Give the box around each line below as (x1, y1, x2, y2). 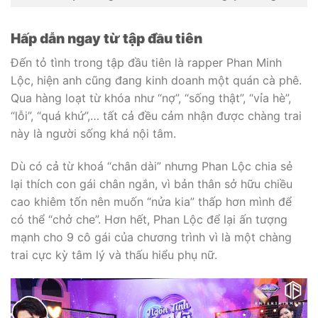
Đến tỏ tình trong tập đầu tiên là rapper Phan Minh (11, 55, 282, 70)
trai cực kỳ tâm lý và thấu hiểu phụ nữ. (11, 247, 217, 262)
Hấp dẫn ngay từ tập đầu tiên (11, 30, 202, 48)
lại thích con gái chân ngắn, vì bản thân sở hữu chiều (11, 176, 292, 191)
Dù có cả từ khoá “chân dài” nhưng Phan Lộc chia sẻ (11, 158, 292, 173)
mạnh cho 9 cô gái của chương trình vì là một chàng (11, 229, 292, 244)
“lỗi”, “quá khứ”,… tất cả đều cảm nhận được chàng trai (11, 108, 302, 123)
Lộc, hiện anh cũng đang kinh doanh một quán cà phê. (11, 72, 302, 87)
